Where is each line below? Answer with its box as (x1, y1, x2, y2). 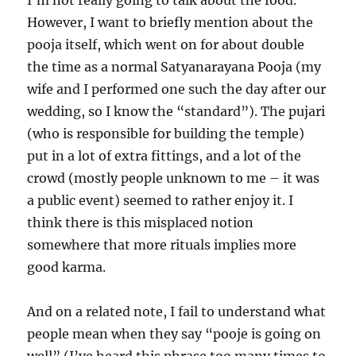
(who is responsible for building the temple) (27, 126, 305, 141)
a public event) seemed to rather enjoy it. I (27, 192, 294, 208)
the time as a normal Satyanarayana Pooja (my (27, 59, 322, 75)
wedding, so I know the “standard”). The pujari (27, 103, 326, 119)
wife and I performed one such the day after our (27, 81, 327, 97)
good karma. (27, 259, 106, 275)
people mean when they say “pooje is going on (27, 326, 322, 342)
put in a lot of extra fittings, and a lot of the (27, 148, 302, 164)
